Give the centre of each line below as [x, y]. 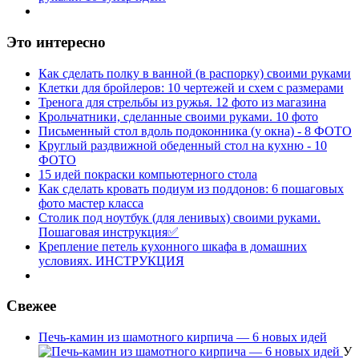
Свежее [31, 306]
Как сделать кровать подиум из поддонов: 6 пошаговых [191, 188]
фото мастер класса [91, 203]
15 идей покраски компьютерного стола [148, 174]
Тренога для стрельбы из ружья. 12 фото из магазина [182, 102]
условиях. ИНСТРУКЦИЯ [111, 260]
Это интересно [56, 42]
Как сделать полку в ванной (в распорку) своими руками [195, 73]
